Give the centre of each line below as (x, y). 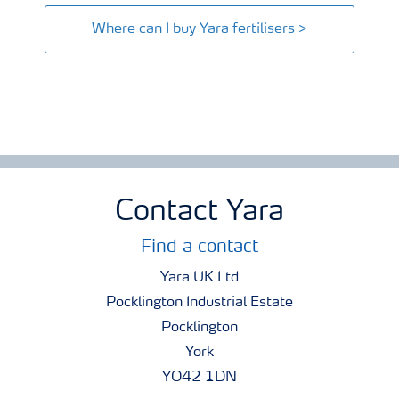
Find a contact (199, 247)
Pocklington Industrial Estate (199, 302)
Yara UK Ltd (199, 277)
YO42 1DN (199, 377)
